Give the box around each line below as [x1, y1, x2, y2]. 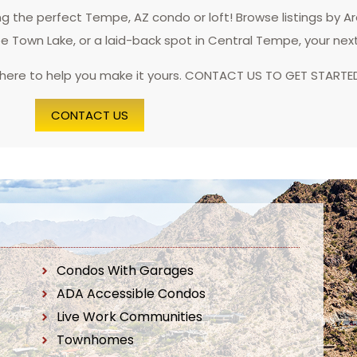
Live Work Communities [57, 308, 203, 326]
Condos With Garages [57, 261, 194, 280]
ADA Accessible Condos [57, 284, 206, 303]
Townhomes [57, 331, 135, 349]
